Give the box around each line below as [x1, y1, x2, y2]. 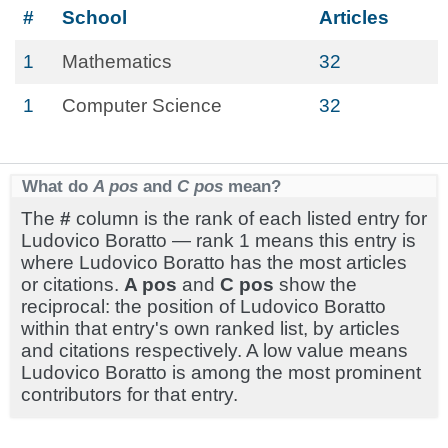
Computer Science [62, 95, 222, 116]
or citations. [21, 274, 124, 295]
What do [22, 176, 93, 196]
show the [274, 274, 357, 295]
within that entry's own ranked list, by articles [21, 318, 400, 339]
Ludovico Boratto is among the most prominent [21, 362, 421, 383]
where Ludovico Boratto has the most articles [21, 252, 407, 273]
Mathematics [62, 51, 172, 72]
